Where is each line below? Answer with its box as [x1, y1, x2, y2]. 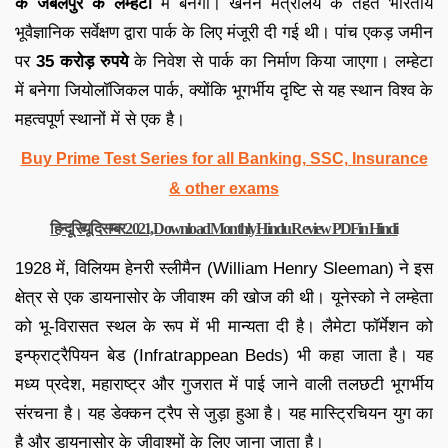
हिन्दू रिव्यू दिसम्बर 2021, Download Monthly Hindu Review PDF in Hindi [50, 219, 398, 237]
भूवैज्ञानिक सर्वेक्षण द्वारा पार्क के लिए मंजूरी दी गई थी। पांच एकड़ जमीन [15, 22, 433, 42]
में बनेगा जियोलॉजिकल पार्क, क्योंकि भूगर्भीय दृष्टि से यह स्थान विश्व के [15, 80, 433, 100]
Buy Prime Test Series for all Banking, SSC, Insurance [20, 149, 428, 167]
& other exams [169, 179, 279, 197]
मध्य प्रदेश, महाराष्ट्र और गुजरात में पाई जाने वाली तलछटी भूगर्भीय [15, 374, 433, 394]
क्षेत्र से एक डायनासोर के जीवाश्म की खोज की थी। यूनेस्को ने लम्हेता [15, 287, 433, 307]
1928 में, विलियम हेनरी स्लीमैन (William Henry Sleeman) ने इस [15, 258, 433, 278]
